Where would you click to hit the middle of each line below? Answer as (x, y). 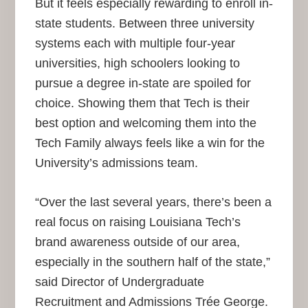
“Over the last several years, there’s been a (153, 202)
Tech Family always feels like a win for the (150, 143)
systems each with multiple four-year (135, 43)
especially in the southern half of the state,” (152, 262)
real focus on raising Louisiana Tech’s (137, 222)
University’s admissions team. (116, 163)
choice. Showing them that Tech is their (142, 103)
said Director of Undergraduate (119, 282)
